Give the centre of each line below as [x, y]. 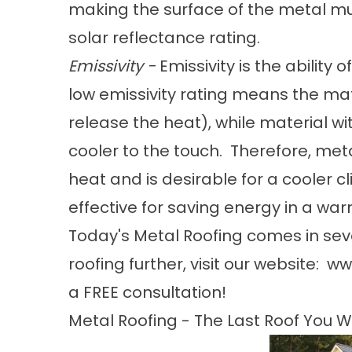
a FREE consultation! [149, 292]
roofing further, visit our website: [198, 264]
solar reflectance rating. [164, 38]
